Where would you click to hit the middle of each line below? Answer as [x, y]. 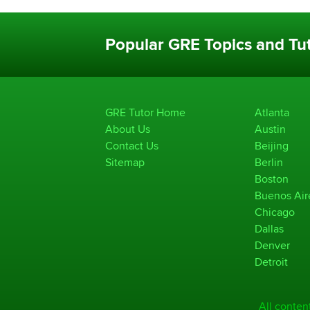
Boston [272, 179]
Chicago [275, 212]
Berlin [269, 162]
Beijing [272, 145]
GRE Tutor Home [145, 112]
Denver [272, 245]
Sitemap [125, 162]
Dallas [269, 228]
